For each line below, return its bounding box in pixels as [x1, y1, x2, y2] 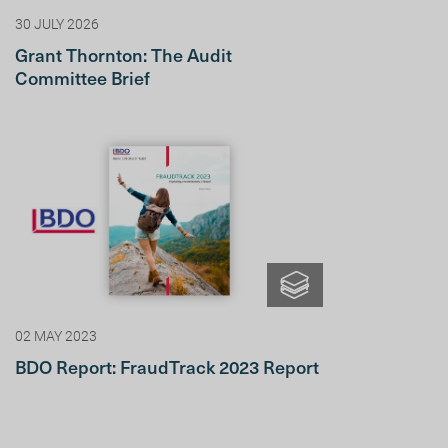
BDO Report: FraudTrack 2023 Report [15, 353, 320, 381]
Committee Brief [15, 64, 151, 92]
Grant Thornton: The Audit [15, 41, 233, 69]
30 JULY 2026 [15, 14, 100, 34]
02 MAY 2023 [15, 326, 98, 346]
